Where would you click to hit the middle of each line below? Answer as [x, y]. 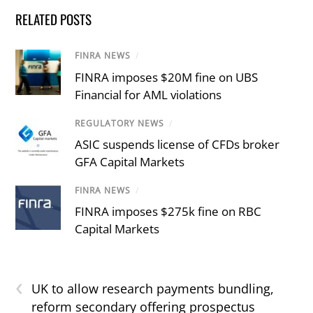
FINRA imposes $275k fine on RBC [168, 212]
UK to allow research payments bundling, [153, 289]
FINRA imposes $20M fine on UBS [167, 77]
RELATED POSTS [54, 19]
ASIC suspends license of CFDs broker [177, 144]
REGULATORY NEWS [120, 123]
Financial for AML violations [148, 94]
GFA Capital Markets [130, 161]
